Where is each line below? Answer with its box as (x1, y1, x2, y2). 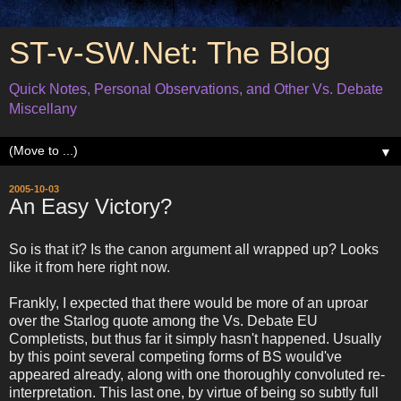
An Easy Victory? (9, 194, 172, 218)
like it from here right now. (9, 259, 170, 275)
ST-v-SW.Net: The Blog (9, 36, 330, 70)
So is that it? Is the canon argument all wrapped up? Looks (9, 241, 379, 257)
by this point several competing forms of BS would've (9, 348, 342, 364)
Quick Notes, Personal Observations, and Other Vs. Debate (9, 81, 383, 97)
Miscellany (9, 101, 77, 116)
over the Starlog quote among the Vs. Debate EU (9, 312, 318, 328)
